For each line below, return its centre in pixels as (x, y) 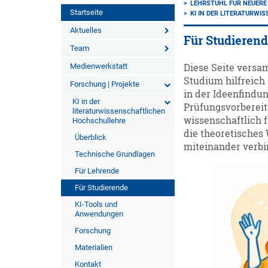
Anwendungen (99, 214)
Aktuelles (86, 30)
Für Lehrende (97, 171)
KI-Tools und (96, 204)
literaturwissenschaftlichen (119, 111)
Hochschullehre (99, 121)
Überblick (91, 137)
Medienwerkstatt (99, 66)
